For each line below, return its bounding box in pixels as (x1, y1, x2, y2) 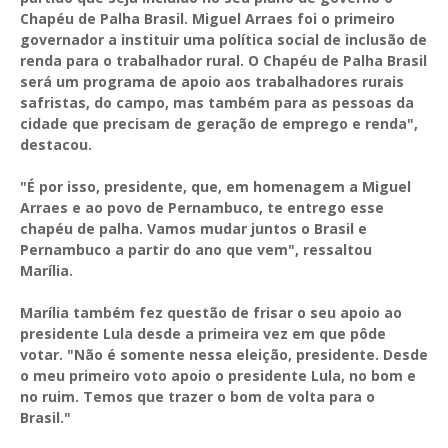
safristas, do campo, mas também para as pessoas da (20, 92, 414, 112)
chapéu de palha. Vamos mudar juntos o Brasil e (20, 218, 367, 238)
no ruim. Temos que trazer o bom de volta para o (20, 386, 375, 406)
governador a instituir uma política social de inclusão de (20, 29, 427, 49)
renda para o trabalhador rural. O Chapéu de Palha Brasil (20, 50, 427, 70)
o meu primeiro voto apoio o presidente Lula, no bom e (20, 365, 416, 385)
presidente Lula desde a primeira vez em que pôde (20, 323, 386, 343)
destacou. (20, 134, 92, 154)
